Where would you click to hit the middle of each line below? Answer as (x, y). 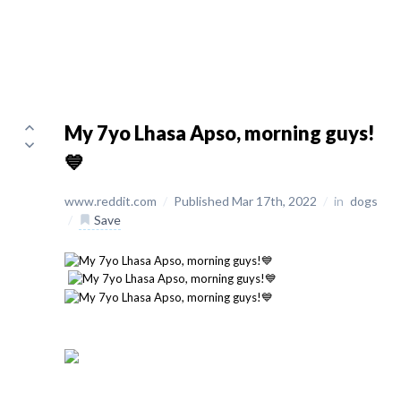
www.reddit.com (112, 201)
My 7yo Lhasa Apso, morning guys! (220, 133)
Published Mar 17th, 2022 (247, 201)
